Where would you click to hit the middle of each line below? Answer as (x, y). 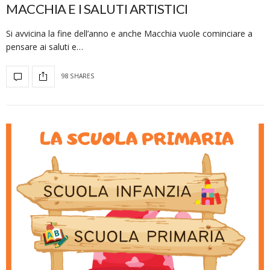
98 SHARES (78, 76)
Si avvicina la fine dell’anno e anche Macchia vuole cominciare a (129, 33)
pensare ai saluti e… (45, 46)
